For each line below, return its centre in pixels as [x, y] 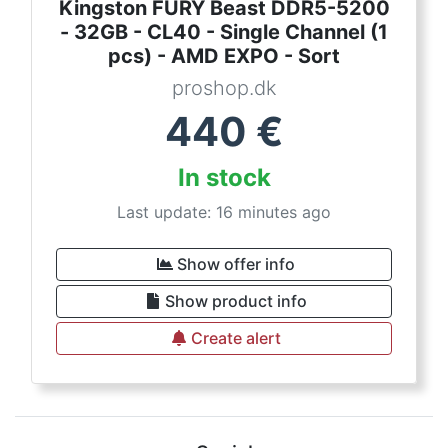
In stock [224, 178]
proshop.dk [224, 88]
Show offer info [236, 264]
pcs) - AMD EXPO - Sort [224, 56]
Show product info [236, 301]
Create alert [236, 338]
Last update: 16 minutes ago [224, 212]
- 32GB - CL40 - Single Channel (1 [224, 32]
